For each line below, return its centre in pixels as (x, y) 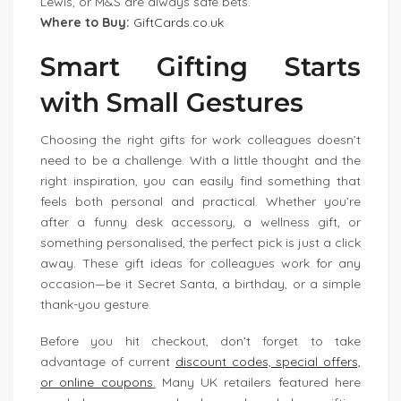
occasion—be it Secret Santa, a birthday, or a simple (200, 284)
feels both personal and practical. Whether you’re (200, 201)
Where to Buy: (85, 22)
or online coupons (97, 382)
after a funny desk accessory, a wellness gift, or (200, 222)
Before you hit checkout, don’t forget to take (200, 341)
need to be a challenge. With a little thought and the (200, 160)
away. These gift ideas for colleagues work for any (200, 263)
